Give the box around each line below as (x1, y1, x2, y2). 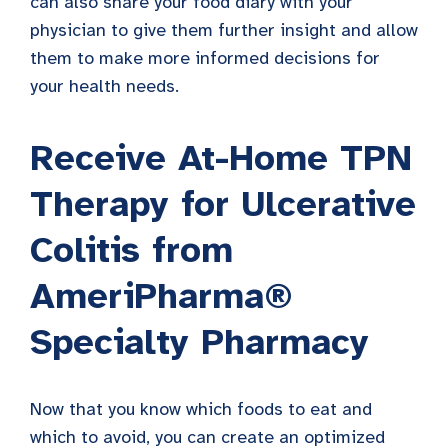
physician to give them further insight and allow (30, 18, 418, 41)
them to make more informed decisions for (30, 46, 380, 69)
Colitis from (30, 227, 233, 272)
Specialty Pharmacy (30, 319, 369, 364)
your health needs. (30, 74, 179, 97)
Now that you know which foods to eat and (30, 397, 372, 420)
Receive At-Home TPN (30, 135, 412, 180)
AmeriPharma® (30, 273, 293, 318)
